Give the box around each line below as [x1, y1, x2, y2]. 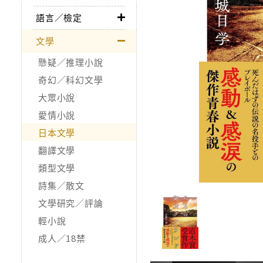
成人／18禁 [38, 231, 86, 244]
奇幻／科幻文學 [38, 73, 103, 86]
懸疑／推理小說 [38, 55, 103, 68]
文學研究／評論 [38, 196, 103, 209]
